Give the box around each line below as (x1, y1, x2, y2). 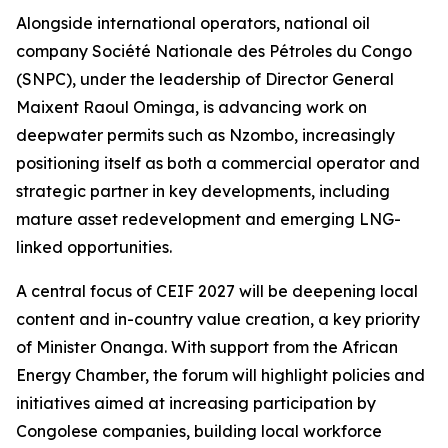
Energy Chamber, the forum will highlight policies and (16, 365, 425, 385)
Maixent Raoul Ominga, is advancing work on (16, 97, 367, 117)
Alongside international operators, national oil (16, 13, 370, 33)
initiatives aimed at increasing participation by (16, 393, 376, 413)
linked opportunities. (16, 237, 172, 257)
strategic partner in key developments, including (16, 181, 390, 201)
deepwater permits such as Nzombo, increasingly (16, 125, 395, 145)
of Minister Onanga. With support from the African (16, 337, 398, 357)
